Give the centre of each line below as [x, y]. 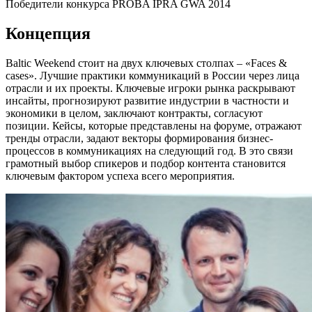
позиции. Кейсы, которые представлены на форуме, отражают [154, 126]
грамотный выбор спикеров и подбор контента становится [146, 164]
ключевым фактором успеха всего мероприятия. [120, 176]
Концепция [48, 34]
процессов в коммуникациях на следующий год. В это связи [149, 151]
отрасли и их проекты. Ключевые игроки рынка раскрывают [150, 88]
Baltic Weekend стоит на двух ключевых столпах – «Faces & [146, 63]
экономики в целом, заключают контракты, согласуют [134, 114]
